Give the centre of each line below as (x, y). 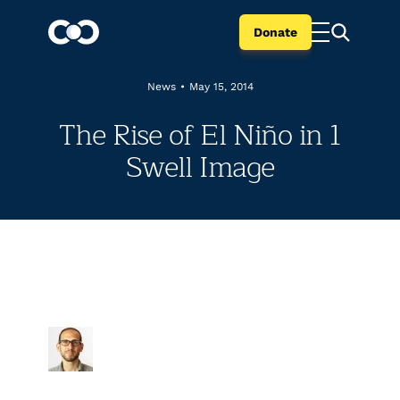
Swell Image (200, 167)
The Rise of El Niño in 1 (200, 135)
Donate (275, 32)
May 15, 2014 (221, 87)
